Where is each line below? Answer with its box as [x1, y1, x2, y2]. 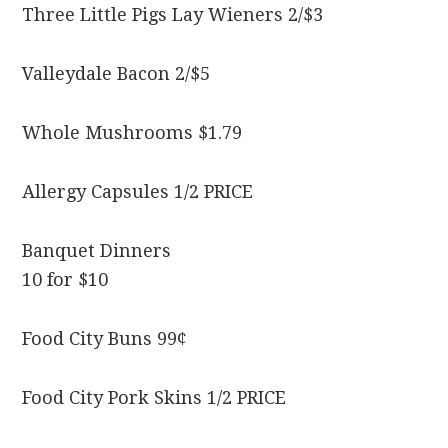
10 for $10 [22, 269, 109, 291]
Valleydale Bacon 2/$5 [22, 63, 211, 85]
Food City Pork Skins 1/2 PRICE [22, 387, 287, 409]
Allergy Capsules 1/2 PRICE [22, 181, 254, 203]
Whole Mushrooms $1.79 [22, 122, 243, 144]
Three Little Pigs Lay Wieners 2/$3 [22, 4, 324, 26]
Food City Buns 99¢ [22, 328, 188, 350]
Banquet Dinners [22, 240, 172, 262]
